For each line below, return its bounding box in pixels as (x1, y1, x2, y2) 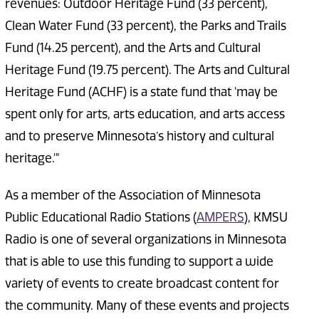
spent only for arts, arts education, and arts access (4, 107, 285, 122)
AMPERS (196, 210, 244, 225)
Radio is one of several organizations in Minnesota (4, 232, 286, 247)
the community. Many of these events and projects (4, 298, 289, 313)
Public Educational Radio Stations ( (4, 210, 197, 225)
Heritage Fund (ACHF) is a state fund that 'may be (4, 85, 278, 100)
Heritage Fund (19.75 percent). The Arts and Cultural (4, 63, 290, 78)
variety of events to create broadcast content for (4, 276, 279, 291)
